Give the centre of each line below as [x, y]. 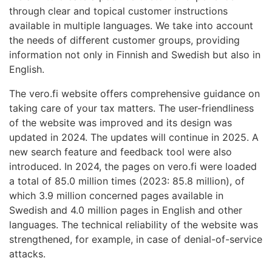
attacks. [27, 254]
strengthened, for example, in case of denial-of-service [136, 240]
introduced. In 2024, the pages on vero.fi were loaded [133, 167]
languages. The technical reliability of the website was [134, 225]
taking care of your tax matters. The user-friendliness [131, 108]
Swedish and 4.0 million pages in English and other [126, 210]
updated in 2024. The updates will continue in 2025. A [134, 138]
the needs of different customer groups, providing [124, 40]
